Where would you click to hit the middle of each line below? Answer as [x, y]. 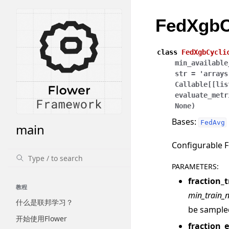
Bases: [185, 122]
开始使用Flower [41, 219]
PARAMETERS [194, 167]
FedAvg [212, 122]
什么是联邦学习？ [44, 202]
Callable [191, 84]
